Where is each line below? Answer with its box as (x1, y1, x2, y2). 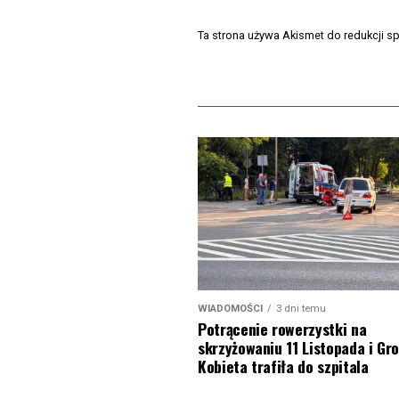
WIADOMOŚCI (198, 302, 263, 314)
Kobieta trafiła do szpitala (198, 354, 369, 378)
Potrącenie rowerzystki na (198, 316, 367, 340)
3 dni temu (276, 302, 326, 314)
